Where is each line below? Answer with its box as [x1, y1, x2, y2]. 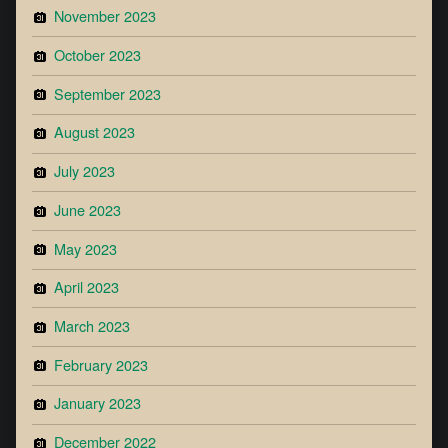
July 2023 [54, 160, 116, 182]
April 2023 [54, 276, 120, 298]
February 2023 [54, 353, 149, 375]
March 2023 [54, 314, 131, 336]
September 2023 [54, 82, 162, 104]
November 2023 [54, 5, 157, 27]
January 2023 [54, 392, 142, 414]
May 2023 [54, 237, 118, 259]
